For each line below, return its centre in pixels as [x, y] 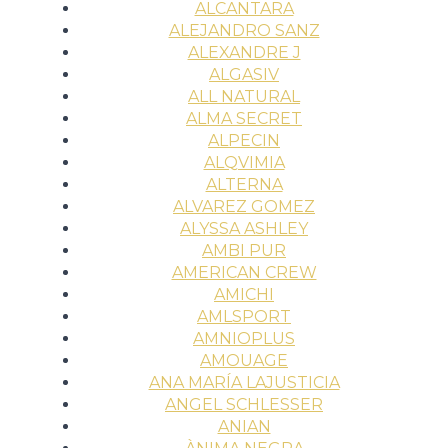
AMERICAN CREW [244, 272]
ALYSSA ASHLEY [244, 228]
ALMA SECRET [244, 118]
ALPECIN [244, 140]
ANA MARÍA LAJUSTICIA [244, 382]
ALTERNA [244, 184]
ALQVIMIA [244, 162]
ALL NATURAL [244, 96]
